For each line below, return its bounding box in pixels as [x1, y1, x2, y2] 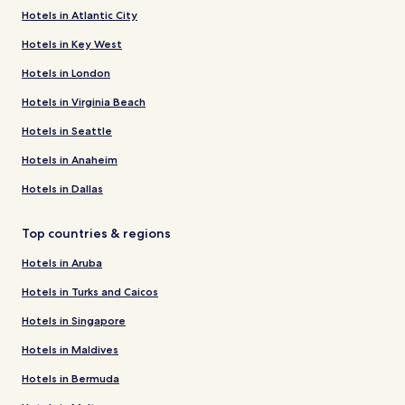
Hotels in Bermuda [22, 372, 119, 386]
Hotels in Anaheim [22, 153, 118, 167]
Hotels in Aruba [22, 256, 102, 270]
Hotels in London [22, 66, 110, 80]
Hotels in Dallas [22, 182, 103, 196]
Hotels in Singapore [22, 314, 126, 328]
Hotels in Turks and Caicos [22, 285, 158, 299]
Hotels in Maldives [22, 343, 118, 357]
